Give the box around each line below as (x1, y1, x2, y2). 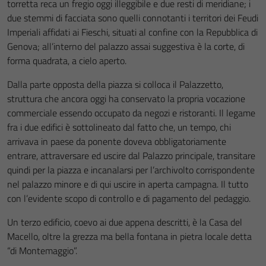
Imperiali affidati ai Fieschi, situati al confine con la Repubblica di (7, 25, 258, 39)
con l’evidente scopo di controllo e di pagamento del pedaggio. (7, 191, 251, 205)
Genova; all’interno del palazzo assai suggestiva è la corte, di (7, 39, 245, 53)
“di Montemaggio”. (7, 243, 77, 258)
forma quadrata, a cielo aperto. (7, 53, 126, 68)
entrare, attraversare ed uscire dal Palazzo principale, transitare (7, 148, 255, 163)
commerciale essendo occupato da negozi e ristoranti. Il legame (7, 106, 255, 120)
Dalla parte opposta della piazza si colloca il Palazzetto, (7, 77, 223, 91)
